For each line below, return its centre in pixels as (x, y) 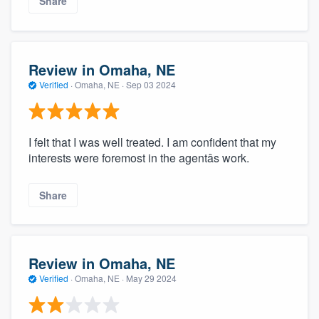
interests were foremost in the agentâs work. (139, 157)
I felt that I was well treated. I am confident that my (152, 142)
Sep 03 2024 (151, 85)
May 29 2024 (151, 278)
